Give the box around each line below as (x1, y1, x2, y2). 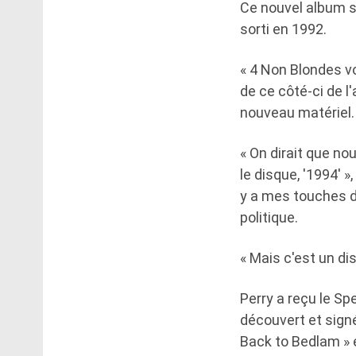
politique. (240, 208, 298, 226)
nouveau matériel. (240, 103, 354, 121)
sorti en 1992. (240, 20, 327, 37)
